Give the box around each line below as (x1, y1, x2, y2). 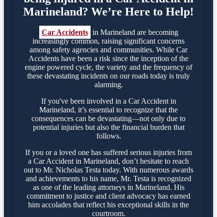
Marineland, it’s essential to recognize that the (39, 105, 178, 114)
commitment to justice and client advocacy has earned (27, 191, 190, 200)
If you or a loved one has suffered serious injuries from (25, 148, 192, 156)
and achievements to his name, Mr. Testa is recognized (26, 174, 191, 183)
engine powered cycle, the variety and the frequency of (25, 62, 192, 71)
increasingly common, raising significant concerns (32, 36, 185, 45)
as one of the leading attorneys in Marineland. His (32, 183, 185, 191)
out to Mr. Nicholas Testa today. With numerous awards (24, 165, 193, 174)
